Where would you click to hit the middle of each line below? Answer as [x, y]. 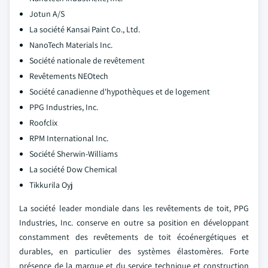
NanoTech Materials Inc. [71, 45]
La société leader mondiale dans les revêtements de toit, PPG [134, 208]
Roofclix [43, 123]
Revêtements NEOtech [69, 76]
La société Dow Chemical [73, 169]
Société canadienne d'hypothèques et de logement [120, 92]
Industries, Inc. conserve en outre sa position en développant [134, 223]
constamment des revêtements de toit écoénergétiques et [134, 237]
